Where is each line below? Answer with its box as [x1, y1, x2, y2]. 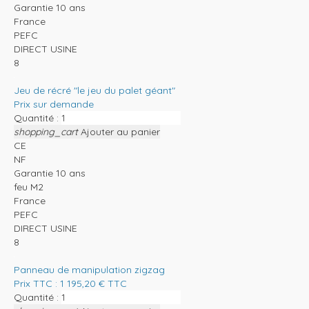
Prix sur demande [14, 97, 94, 110]
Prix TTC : [14, 277, 60, 290]
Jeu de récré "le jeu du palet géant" [14, 83, 175, 97]
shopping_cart [14, 125, 78, 138]
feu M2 [14, 180, 43, 193]
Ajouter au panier [81, 125, 160, 138]
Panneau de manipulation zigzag [14, 263, 165, 276]
